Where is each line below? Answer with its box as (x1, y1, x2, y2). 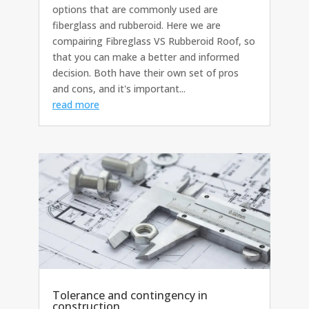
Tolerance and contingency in (52, 287, 208, 303)
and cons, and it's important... (52, 81, 186, 95)
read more (52, 97, 99, 111)
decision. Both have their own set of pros (52, 66, 239, 79)
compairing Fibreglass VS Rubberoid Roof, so (52, 34, 255, 48)
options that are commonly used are (52, 2, 218, 16)
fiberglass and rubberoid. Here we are (52, 18, 221, 32)
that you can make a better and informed (52, 50, 239, 63)
